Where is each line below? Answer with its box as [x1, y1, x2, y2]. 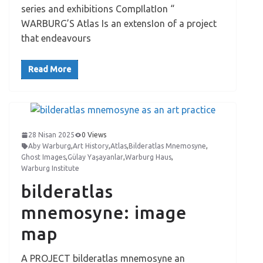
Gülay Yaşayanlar [68, 153, 123, 161]
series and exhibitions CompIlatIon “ [21, 4, 174, 14]
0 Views [82, 131, 106, 139]
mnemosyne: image [21, 203, 187, 222]
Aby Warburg [28, 142, 71, 150]
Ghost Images [21, 153, 66, 161]
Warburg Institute [21, 164, 79, 172]
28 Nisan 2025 [28, 131, 75, 139]
